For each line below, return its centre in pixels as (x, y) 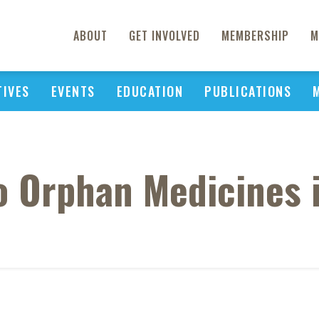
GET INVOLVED (164, 36)
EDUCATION (150, 91)
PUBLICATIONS (248, 91)
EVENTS (73, 91)
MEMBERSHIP (255, 36)
